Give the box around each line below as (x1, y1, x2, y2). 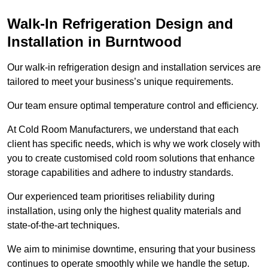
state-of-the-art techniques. (7, 220, 120, 231)
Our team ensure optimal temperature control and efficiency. (7, 100, 258, 111)
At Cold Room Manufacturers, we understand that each (7, 124, 239, 135)
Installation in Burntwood (7, 33, 182, 50)
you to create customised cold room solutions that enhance (7, 153, 255, 164)
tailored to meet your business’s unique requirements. (7, 77, 233, 87)
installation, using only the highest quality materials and (7, 206, 241, 217)
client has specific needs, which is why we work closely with (7, 139, 260, 150)
